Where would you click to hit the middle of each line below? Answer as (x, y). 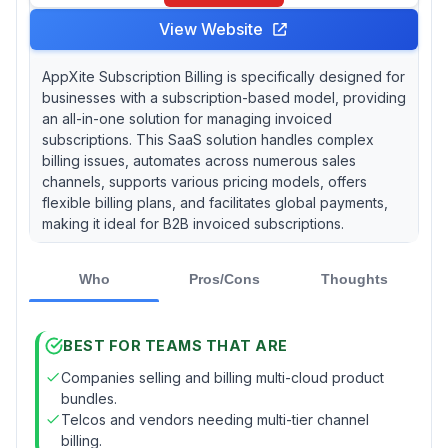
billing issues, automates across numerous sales (199, 160)
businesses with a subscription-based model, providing (224, 97)
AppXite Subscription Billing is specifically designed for (223, 76)
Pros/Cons (224, 278)
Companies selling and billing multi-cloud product (222, 377)
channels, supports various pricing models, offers (204, 181)
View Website (211, 28)
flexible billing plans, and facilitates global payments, (215, 202)
